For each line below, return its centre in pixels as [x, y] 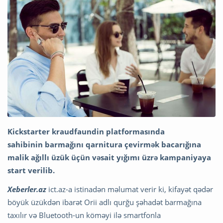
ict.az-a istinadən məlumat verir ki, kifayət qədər [130, 189]
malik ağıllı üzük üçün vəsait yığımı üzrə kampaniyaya [109, 158]
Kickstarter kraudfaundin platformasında [86, 132]
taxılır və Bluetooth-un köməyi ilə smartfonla [84, 215]
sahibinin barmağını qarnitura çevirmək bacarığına [104, 145]
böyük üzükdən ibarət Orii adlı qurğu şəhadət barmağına [105, 202]
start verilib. [31, 170]
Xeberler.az [27, 189]
